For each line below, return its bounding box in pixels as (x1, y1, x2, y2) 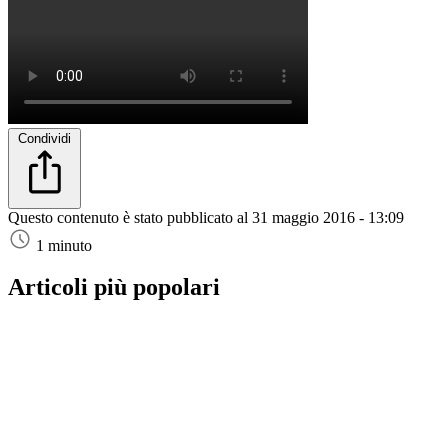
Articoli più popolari (8, 274, 220, 301)
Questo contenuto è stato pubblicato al (8, 208, 252, 226)
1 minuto (36, 236, 92, 254)
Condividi (18, 130, 71, 146)
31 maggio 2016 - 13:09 (252, 208, 404, 226)
